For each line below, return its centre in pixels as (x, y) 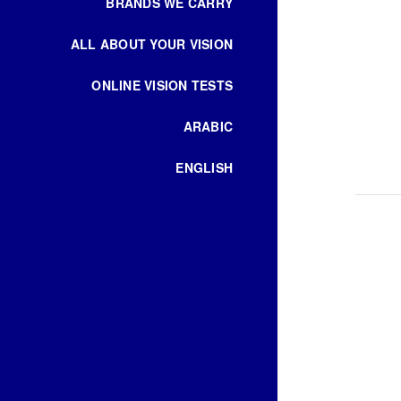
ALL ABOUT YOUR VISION (151, 44)
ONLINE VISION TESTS (162, 85)
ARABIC (208, 126)
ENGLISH (204, 167)
